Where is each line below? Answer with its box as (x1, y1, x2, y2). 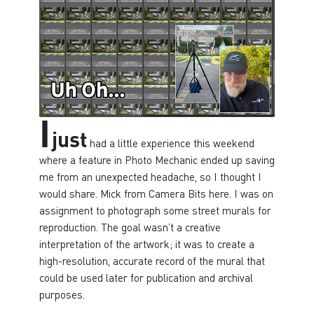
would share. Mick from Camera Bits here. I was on (39, 186, 273, 200)
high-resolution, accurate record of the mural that (39, 253, 265, 268)
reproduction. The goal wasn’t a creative (39, 219, 221, 234)
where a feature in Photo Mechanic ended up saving (39, 152, 275, 167)
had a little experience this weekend (87, 135, 255, 150)
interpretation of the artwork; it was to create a (39, 236, 254, 251)
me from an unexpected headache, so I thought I (39, 169, 261, 184)
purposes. (39, 287, 85, 301)
